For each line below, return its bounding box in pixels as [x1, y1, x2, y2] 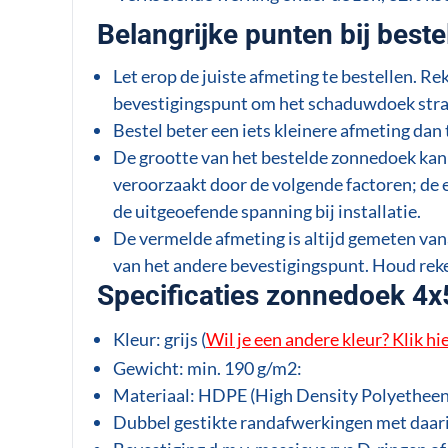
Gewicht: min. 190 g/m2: [112, 356, 302, 379]
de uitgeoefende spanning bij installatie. [112, 199, 424, 222]
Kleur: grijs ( [112, 327, 206, 350]
